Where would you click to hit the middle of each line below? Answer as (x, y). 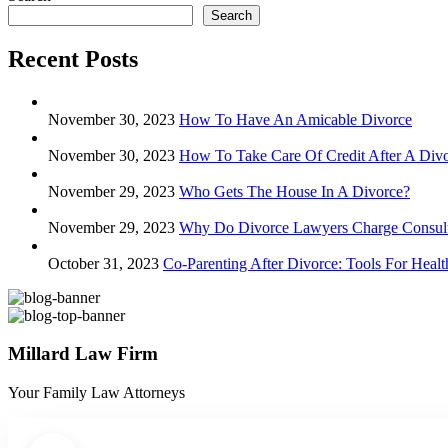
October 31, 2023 (103, 263)
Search (231, 15)
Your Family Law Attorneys (96, 392)
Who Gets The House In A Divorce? (294, 191)
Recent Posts (73, 58)
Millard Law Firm (83, 354)
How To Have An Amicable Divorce (295, 119)
